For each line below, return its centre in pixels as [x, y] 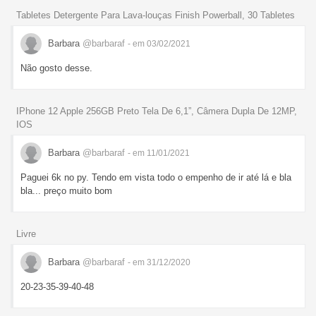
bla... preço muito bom [66, 191]
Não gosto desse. [56, 68]
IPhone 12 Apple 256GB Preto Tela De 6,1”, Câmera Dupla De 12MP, [157, 111]
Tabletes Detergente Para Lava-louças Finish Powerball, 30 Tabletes [156, 16]
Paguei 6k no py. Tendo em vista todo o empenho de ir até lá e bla [156, 178]
